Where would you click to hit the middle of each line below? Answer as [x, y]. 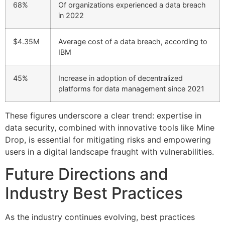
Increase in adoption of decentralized [121, 78]
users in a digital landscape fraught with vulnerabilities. [109, 151]
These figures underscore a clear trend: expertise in [103, 115]
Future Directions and [87, 174]
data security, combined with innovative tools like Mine [110, 127]
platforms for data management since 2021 [131, 88]
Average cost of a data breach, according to [133, 41]
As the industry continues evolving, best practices [100, 217]
